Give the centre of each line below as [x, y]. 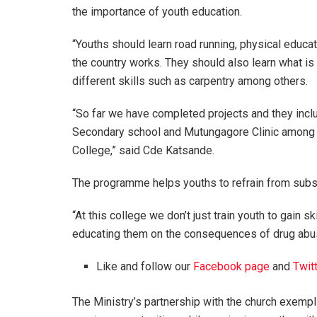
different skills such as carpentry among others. [190, 81]
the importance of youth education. [157, 11]
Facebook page [232, 266]
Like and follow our [145, 266]
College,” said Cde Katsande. [143, 150]
